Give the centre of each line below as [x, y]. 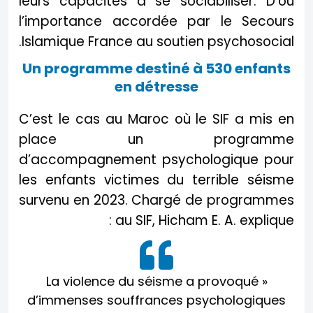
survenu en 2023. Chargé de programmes [156, 200]
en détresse [156, 87]
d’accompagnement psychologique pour [156, 160]
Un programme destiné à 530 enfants [156, 68]
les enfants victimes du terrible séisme [156, 180]
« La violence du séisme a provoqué [152, 281]
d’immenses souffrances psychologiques [156, 300]
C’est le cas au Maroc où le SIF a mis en [156, 119]
